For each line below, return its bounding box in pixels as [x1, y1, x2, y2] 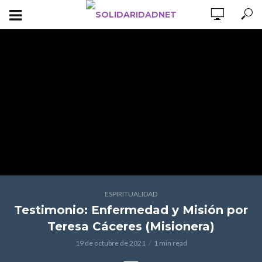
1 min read [153, 239, 187, 247]
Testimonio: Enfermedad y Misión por [14, 203, 248, 217]
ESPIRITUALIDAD [105, 189, 157, 198]
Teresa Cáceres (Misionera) [47, 219, 215, 233]
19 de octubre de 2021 [75, 239, 146, 247]
